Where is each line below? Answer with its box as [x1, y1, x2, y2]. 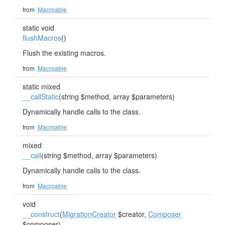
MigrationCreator [62, 209, 116, 219]
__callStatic [23, 91, 59, 101]
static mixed [23, 81, 60, 91]
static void [23, 23, 54, 33]
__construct [23, 209, 60, 219]
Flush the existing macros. [23, 48, 106, 58]
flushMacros [23, 33, 61, 43]
